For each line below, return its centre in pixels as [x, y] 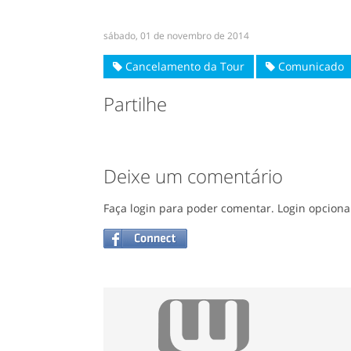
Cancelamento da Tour [183, 66]
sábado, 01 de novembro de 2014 [176, 35]
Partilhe [135, 103]
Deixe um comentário [193, 175]
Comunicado [309, 66]
